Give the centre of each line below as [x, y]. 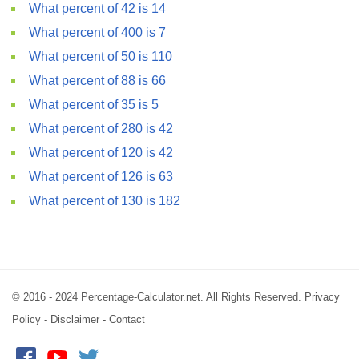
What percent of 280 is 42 [101, 129]
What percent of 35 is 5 [94, 105]
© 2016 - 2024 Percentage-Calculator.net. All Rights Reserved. [158, 297]
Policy [26, 319]
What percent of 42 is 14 [97, 8]
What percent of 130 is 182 [105, 201]
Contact [127, 319]
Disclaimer [75, 319]
